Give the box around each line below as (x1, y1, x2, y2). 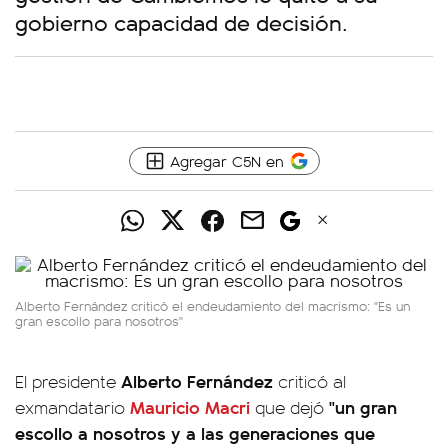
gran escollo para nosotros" (15, 311, 183, 330)
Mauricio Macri (130, 394, 250, 419)
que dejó (250, 395, 324, 419)
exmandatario (15, 395, 130, 419)
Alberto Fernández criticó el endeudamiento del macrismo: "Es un (15, 296, 410, 315)
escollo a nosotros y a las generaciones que (15, 420, 375, 445)
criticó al (273, 369, 346, 393)
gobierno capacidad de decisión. (15, 6, 348, 37)
